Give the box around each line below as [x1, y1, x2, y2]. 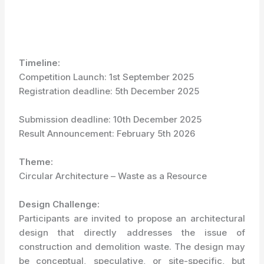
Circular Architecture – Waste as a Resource [19, 170, 207, 181]
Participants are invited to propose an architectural [19, 213, 245, 224]
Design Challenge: [19, 199, 100, 210]
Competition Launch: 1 [19, 71, 113, 82]
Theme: [19, 156, 54, 167]
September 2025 [120, 71, 194, 82]
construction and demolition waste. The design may [19, 241, 245, 252]
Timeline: [19, 57, 61, 68]
